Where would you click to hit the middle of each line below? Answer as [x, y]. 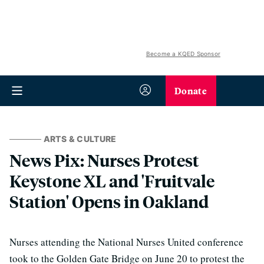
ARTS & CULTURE [80, 139]
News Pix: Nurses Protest [104, 160]
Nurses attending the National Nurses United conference [126, 242]
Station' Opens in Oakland [109, 201]
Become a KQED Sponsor [183, 54]
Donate [191, 90]
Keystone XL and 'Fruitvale [112, 181]
